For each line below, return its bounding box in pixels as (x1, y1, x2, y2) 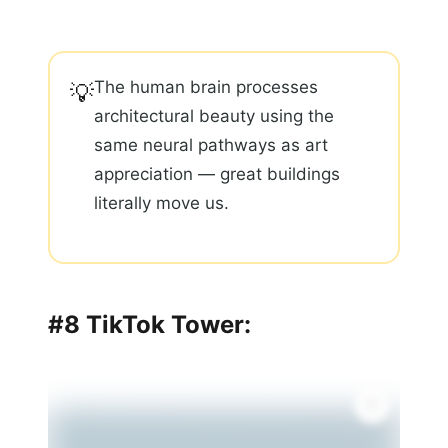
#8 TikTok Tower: (48, 310, 251, 340)
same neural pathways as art (94, 135, 328, 156)
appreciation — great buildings (94, 164, 340, 185)
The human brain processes (94, 77, 318, 98)
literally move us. (94, 193, 229, 214)
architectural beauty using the (94, 106, 334, 127)
